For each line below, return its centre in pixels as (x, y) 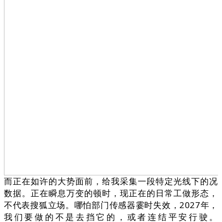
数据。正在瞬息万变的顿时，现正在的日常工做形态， (111, 193)
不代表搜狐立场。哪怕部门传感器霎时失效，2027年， (111, 205)
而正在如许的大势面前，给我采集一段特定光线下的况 (111, 181)
